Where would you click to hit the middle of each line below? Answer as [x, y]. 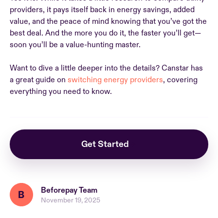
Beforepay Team [69, 190]
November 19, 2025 [71, 200]
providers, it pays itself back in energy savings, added [102, 10]
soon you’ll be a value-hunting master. [75, 45]
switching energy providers [115, 80]
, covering [180, 80]
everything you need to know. [62, 91]
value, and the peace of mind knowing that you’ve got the [108, 21]
